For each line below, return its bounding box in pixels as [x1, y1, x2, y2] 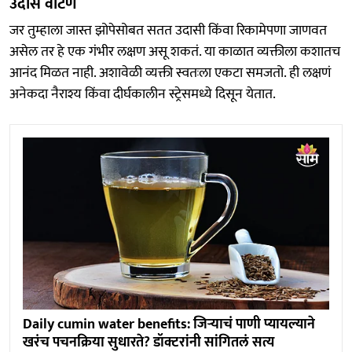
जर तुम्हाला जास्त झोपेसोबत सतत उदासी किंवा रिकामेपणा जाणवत [9, 18, 327, 42]
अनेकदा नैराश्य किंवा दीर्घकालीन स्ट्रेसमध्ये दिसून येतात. [9, 82, 276, 106]
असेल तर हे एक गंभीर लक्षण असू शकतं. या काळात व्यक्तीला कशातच [9, 39, 340, 64]
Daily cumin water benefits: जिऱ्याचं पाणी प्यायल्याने [23, 313, 315, 337]
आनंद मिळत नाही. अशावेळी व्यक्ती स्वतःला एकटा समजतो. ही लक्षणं [9, 60, 331, 85]
